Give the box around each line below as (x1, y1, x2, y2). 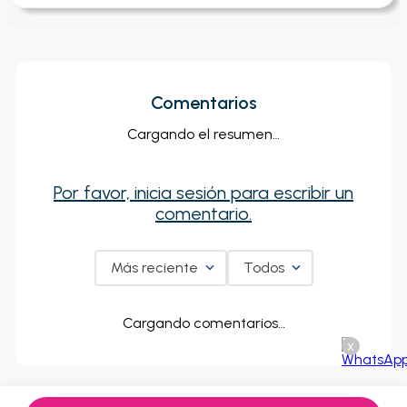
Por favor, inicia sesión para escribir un (54, 182, 353, 204)
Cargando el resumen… (127, 125, 280, 144)
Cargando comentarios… (122, 314, 285, 333)
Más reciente (110, 259, 198, 277)
